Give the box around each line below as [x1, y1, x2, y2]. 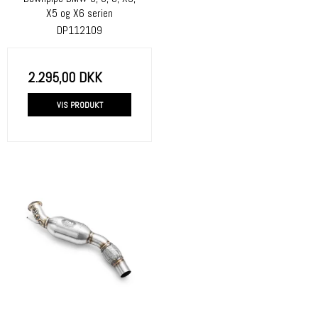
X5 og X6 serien [46, 6, 113, 21]
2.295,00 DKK [28, 68, 102, 87]
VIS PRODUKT [56, 99, 103, 111]
